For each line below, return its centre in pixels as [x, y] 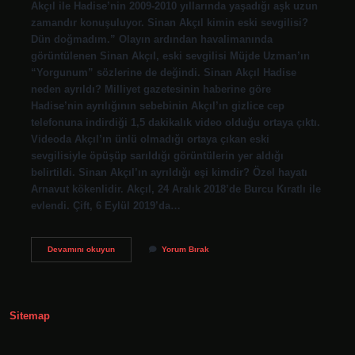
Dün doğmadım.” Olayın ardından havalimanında [151, 39]
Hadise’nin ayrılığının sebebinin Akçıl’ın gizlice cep [157, 105]
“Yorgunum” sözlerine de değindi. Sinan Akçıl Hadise [163, 72]
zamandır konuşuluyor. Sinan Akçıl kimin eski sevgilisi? [169, 22]
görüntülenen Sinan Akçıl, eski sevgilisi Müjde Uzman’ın [170, 55]
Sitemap [30, 316]
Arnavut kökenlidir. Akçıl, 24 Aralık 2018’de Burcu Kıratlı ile [176, 189]
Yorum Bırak [185, 249]
